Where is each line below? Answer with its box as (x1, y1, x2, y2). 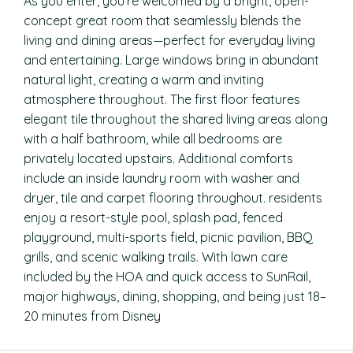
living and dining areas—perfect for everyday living (24, 32, 315, 48)
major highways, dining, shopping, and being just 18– (24, 288, 326, 304)
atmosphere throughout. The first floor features (24, 91, 300, 107)
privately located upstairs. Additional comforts (24, 150, 293, 166)
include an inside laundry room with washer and (24, 170, 299, 186)
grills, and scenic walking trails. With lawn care (24, 249, 288, 265)
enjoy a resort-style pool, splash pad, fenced (24, 210, 283, 225)
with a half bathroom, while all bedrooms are (24, 131, 282, 147)
